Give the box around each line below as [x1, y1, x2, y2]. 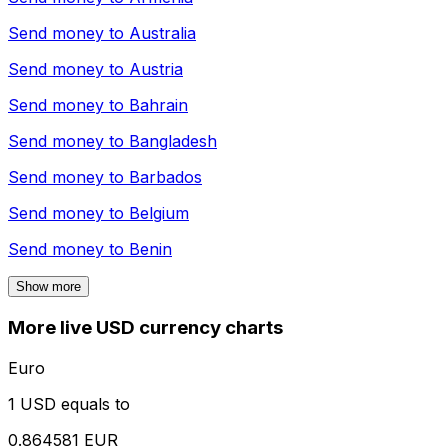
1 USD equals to [8, 393, 130, 414]
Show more [16, 279, 81, 295]
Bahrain [129, 95, 188, 116]
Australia [129, 23, 196, 44]
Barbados [129, 167, 202, 188]
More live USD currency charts [8, 316, 283, 340]
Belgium [129, 203, 189, 224]
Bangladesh [129, 131, 217, 152]
